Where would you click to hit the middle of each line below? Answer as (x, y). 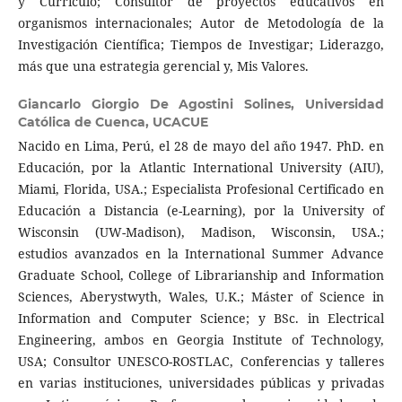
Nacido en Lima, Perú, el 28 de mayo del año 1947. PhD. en (201, 145)
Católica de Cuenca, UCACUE (113, 122)
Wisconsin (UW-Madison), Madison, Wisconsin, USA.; (201, 232)
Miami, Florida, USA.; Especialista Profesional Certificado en (201, 188)
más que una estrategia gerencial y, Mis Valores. (163, 66)
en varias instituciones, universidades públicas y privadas (201, 382)
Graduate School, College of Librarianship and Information (201, 275)
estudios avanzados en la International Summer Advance (201, 253)
